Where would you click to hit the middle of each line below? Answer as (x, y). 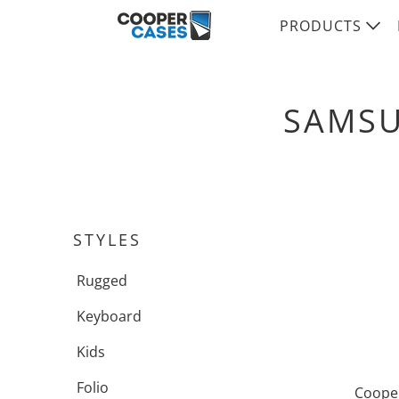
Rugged (102, 281)
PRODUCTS (323, 26)
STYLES (107, 240)
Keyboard (109, 316)
